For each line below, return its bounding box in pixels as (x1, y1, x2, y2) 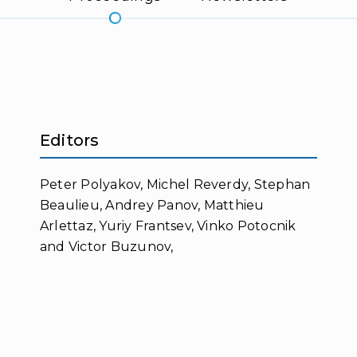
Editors (39, 131, 100, 150)
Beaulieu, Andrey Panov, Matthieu (39, 198, 265, 213)
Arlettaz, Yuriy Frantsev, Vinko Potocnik (39, 218, 296, 233)
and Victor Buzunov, (39, 239, 174, 254)
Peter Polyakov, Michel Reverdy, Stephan (39, 177, 311, 192)
